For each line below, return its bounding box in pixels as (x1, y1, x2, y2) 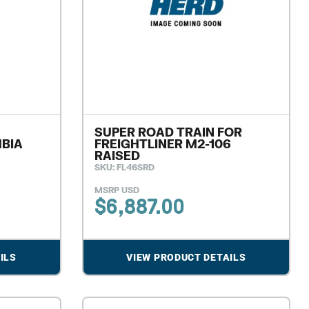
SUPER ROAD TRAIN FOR (94, 124, 242, 139)
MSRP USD (94, 184, 139, 195)
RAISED (94, 148, 140, 163)
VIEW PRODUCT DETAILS (126, 252, 246, 263)
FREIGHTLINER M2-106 (94, 136, 231, 151)
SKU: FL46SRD (94, 161, 154, 172)
